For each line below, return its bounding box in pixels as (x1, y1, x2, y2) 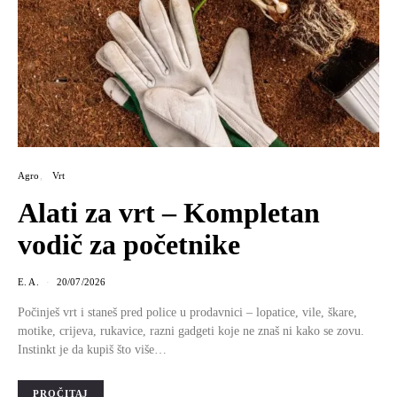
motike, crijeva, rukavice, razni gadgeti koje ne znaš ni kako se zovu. (18, 323, 364, 338)
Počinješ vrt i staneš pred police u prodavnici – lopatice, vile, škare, (18, 305, 357, 319)
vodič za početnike (18, 229, 240, 261)
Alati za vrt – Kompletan (18, 197, 320, 229)
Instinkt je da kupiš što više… (18, 342, 167, 356)
